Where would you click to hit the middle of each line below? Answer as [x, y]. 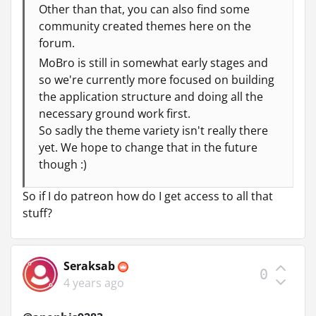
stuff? [37, 213]
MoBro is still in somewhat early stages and [153, 62]
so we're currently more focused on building [157, 79]
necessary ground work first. [116, 113]
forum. [57, 43]
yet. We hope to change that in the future [148, 147]
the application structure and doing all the [151, 96]
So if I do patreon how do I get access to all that [148, 196]
